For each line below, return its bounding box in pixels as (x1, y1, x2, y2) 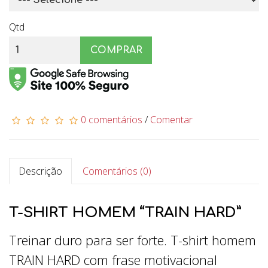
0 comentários (81, 113, 142, 126)
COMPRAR (90, 45, 142, 56)
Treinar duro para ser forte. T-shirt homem (9, 231, 256, 249)
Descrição (19, 165, 62, 178)
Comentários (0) (83, 165, 151, 178)
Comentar (150, 113, 193, 126)
